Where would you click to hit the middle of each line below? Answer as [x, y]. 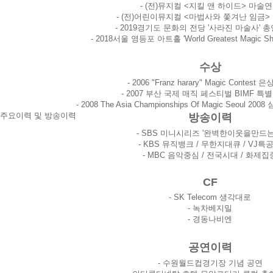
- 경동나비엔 [210, 219]
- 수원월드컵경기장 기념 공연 [210, 263]
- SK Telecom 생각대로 [210, 197]
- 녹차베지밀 [210, 208]
